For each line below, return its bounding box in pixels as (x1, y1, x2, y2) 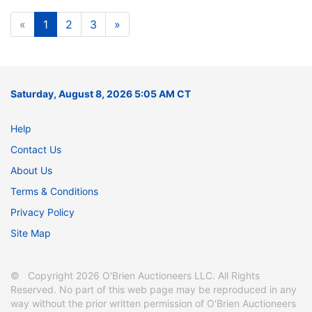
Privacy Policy (10, 205, 75, 218)
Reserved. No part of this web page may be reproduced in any (10, 283, 297, 295)
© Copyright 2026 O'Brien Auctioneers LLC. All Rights (10, 269, 260, 281)
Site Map (10, 226, 51, 239)
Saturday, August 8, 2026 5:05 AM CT (10, 87, 191, 100)
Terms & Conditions (10, 185, 98, 197)
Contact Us (10, 143, 61, 155)
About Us (10, 164, 52, 176)
